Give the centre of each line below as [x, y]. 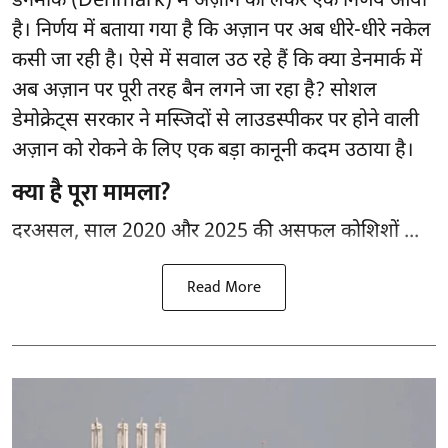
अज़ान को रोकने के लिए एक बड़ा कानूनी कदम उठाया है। [213, 151]
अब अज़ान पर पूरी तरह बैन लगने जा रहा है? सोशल [194, 91]
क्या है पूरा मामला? [91, 193]
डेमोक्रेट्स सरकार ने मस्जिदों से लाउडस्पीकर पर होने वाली [215, 121]
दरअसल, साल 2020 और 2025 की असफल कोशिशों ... [215, 232]
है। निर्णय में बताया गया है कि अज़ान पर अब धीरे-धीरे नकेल [221, 31]
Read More [224, 288]
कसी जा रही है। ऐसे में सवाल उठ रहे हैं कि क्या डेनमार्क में [217, 61]
